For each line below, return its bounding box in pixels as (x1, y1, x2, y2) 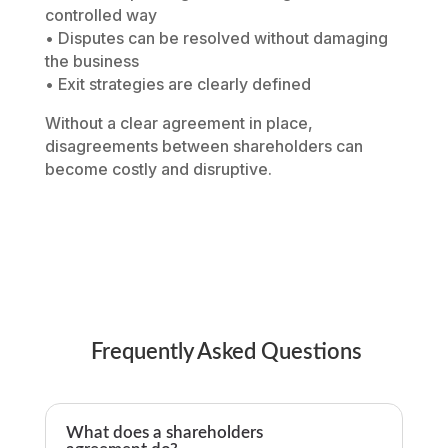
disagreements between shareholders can (44, 136, 363, 157)
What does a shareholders (65, 424, 263, 442)
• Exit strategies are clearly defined (44, 74, 311, 95)
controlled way (44, 5, 157, 26)
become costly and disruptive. (44, 159, 272, 180)
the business (44, 51, 139, 72)
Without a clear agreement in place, (44, 113, 313, 134)
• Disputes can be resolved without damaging (44, 28, 388, 49)
